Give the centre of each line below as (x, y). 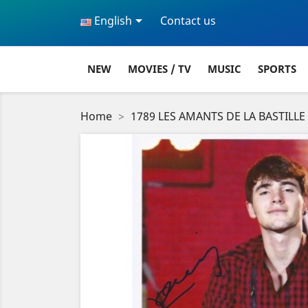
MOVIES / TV (159, 68)
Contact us (188, 21)
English (112, 21)
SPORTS (277, 68)
